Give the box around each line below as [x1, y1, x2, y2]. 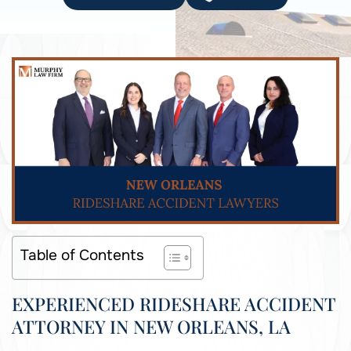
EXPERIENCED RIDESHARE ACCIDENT [12, 291, 335, 317]
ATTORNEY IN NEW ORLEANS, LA [12, 314, 291, 339]
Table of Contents [20, 245, 144, 266]
